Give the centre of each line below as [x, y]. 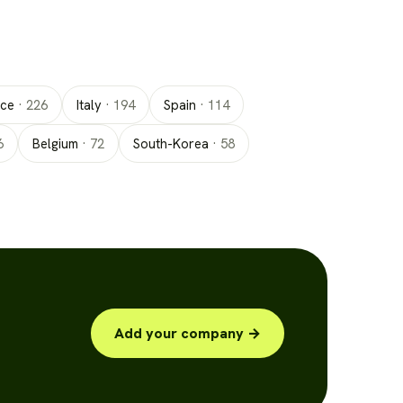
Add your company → [188, 333]
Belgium [55, 143]
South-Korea [171, 143]
